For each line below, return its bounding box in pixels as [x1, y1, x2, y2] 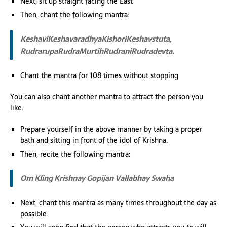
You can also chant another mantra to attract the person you [10, 91, 203, 102]
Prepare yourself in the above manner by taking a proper [20, 123, 202, 135]
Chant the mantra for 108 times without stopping [20, 69, 178, 81]
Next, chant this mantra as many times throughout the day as [20, 197, 216, 208]
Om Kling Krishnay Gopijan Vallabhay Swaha [20, 171, 174, 184]
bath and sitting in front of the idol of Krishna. [20, 134, 168, 146]
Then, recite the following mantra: [20, 148, 130, 160]
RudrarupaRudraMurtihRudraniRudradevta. [20, 44, 174, 57]
